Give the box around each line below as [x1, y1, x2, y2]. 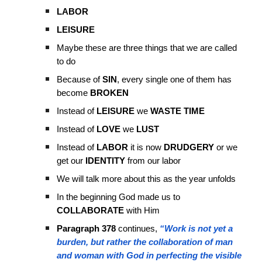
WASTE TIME [150, 106, 205, 116]
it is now [128, 143, 164, 152]
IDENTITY [85, 156, 126, 166]
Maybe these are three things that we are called [57, 43, 237, 53]
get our [57, 156, 86, 166]
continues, [116, 224, 158, 233]
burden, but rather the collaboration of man [57, 237, 233, 247]
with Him [124, 206, 160, 215]
